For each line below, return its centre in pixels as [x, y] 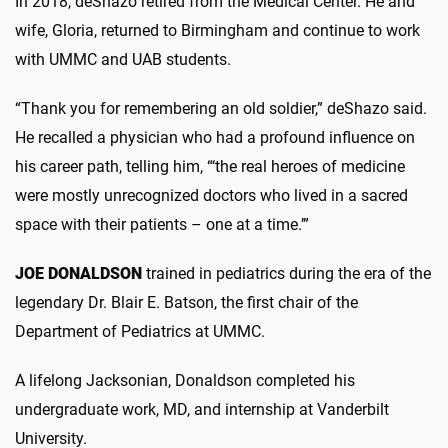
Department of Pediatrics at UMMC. [140, 331]
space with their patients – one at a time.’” [162, 224]
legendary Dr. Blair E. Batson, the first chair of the [186, 302]
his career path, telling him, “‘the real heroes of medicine [210, 166]
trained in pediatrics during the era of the [288, 273]
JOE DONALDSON [80, 273]
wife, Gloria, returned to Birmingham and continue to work [217, 30]
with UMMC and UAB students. [123, 59]
